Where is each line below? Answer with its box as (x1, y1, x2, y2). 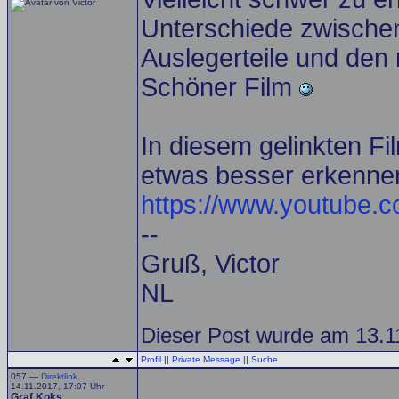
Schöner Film (141, 73, 299, 102)
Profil (141, 354, 161, 364)
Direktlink (41, 371, 77, 381)
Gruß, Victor (141, 249, 280, 278)
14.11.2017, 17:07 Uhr (11, 381, 104, 391)
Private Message (172, 354, 240, 364)
